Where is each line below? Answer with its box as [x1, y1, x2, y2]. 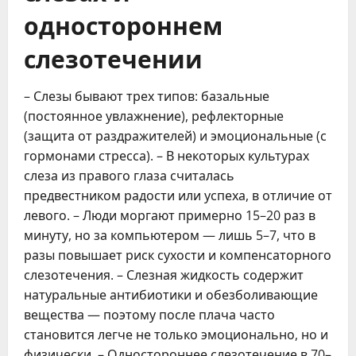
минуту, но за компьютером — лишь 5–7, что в [24, 226, 315, 244]
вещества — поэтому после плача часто [24, 305, 275, 323]
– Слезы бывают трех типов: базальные [24, 87, 269, 105]
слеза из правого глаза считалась [24, 166, 234, 184]
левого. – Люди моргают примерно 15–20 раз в [24, 206, 315, 224]
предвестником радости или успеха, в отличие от [24, 186, 332, 204]
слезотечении [24, 39, 203, 75]
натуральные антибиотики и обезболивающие [24, 285, 318, 304]
